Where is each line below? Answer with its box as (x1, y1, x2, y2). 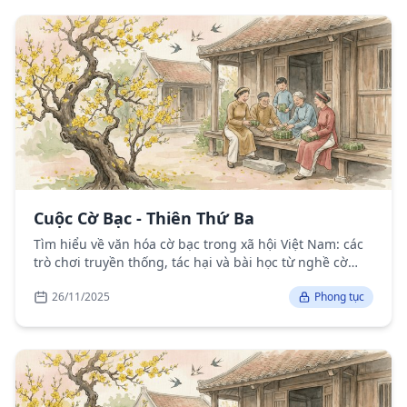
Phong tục (314, 289, 364, 305)
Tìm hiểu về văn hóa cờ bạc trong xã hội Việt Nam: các (34, 235, 363, 253)
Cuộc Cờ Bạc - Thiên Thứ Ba (34, 207, 254, 230)
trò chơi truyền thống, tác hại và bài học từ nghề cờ (34, 253, 348, 272)
